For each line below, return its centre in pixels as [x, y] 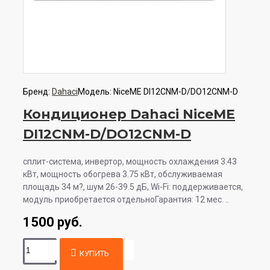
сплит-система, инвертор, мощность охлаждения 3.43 [130, 162]
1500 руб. [53, 222]
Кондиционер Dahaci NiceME [129, 114]
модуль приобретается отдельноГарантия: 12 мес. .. [126, 199]
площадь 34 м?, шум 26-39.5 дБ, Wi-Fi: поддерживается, [133, 187]
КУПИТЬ [95, 253]
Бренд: [36, 92]
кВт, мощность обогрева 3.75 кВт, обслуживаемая [123, 174]
